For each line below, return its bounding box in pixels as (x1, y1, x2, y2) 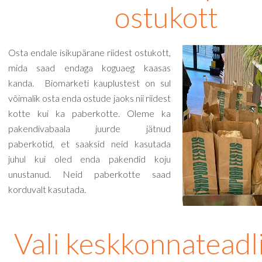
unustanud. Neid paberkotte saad (8, 168, 171, 180)
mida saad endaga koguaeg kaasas (8, 62, 171, 73)
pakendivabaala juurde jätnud (8, 123, 171, 134)
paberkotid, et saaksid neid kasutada (8, 138, 171, 149)
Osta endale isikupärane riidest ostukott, (8, 47, 171, 58)
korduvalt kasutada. (8, 184, 86, 195)
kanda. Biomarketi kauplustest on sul (8, 77, 171, 88)
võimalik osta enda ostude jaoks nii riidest (8, 92, 171, 104)
